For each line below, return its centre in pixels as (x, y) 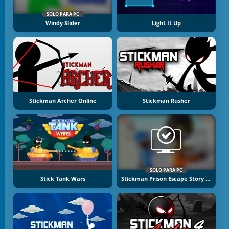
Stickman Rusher (166, 101)
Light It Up (166, 23)
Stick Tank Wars (63, 179)
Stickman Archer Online (63, 101)
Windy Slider (63, 23)
